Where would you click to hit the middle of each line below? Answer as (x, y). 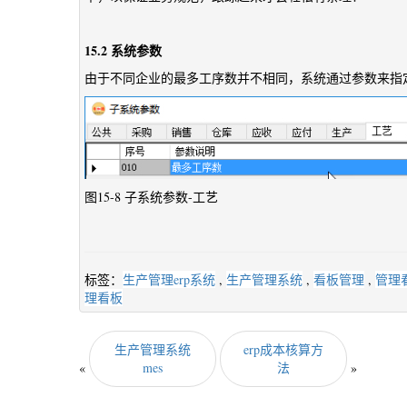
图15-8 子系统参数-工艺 (151, 197)
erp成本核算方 (283, 349)
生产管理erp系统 (169, 279)
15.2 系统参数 (123, 50)
